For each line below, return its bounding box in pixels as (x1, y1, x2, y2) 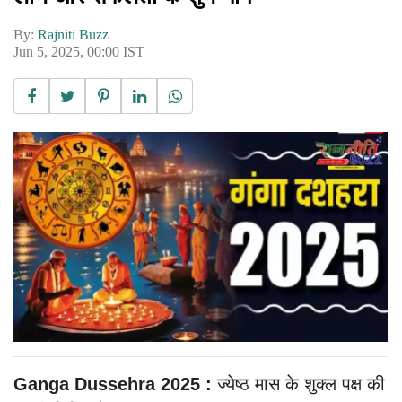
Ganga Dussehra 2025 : (13, 374, 212, 395)
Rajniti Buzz (38, 26, 109, 42)
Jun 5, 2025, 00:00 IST (13, 43, 144, 59)
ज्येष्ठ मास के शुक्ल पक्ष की (212, 374, 385, 395)
